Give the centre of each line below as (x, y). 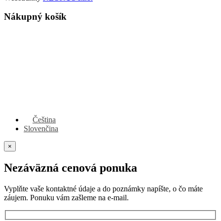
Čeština (44, 120)
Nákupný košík (35, 17)
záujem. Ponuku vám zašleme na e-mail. (66, 198)
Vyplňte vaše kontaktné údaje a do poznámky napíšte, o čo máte (103, 189)
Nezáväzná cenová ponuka (71, 168)
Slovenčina (41, 129)
